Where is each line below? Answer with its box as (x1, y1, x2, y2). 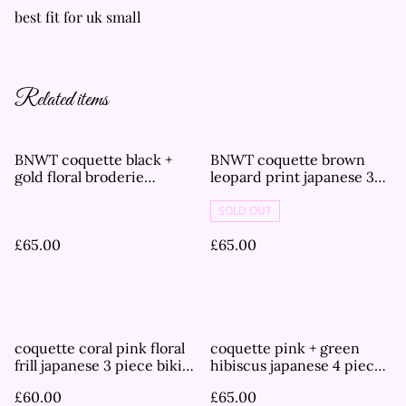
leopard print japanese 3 (210, 168, 374, 187)
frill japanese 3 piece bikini (14, 356, 196, 375)
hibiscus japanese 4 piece (210, 356, 382, 375)
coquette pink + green (210, 339, 360, 358)
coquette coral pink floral (14, 339, 185, 358)
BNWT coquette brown (210, 150, 365, 169)
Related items (14, 87, 108, 115)
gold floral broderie (14, 168, 144, 187)
